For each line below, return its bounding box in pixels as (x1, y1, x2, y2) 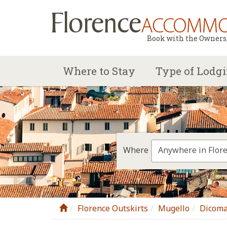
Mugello (158, 203, 190, 214)
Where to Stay (63, 64, 135, 78)
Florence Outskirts (78, 203, 148, 214)
